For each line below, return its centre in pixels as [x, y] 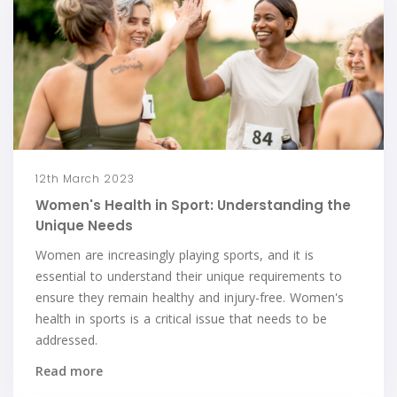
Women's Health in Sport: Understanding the [193, 205]
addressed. [66, 339]
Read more [69, 370]
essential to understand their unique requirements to [189, 276]
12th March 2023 [85, 178]
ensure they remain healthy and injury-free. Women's [190, 297]
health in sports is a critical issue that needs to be [181, 318]
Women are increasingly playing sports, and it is [175, 254]
